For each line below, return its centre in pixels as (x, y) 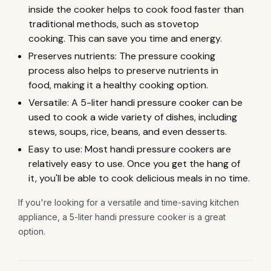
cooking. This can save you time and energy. (125, 38)
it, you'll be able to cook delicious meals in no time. (139, 178)
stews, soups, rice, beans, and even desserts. (128, 131)
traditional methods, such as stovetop (114, 24)
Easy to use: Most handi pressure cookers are (130, 149)
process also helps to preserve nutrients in (123, 70)
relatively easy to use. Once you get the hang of (134, 163)
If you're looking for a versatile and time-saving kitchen (129, 202)
